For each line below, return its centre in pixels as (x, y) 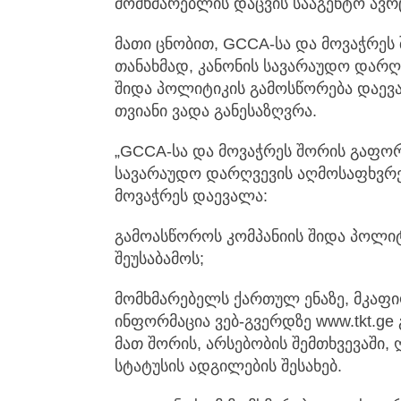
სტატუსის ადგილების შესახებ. (228, 367)
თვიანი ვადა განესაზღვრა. (216, 111)
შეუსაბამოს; (159, 259)
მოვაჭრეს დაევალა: (191, 196)
